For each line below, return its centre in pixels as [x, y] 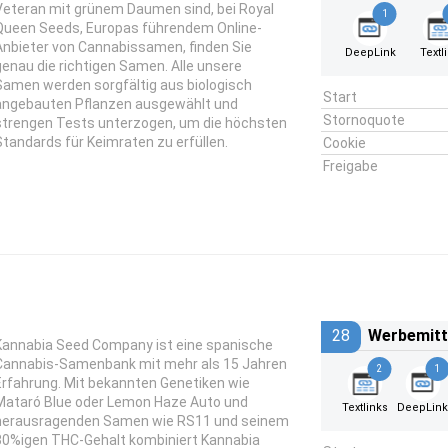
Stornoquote [363, 120]
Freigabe [350, 166]
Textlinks [364, 407]
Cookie [344, 143]
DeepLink [370, 52]
